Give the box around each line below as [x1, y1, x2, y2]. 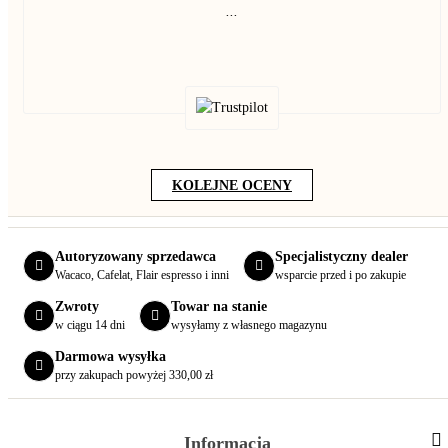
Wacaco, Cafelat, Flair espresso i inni [55, 268, 229, 282]
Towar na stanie [171, 299, 267, 314]
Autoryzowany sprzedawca [55, 249, 216, 264]
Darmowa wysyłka [55, 349, 166, 364]
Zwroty [55, 299, 99, 314]
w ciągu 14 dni [55, 318, 125, 332]
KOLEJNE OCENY [172, 177, 292, 192]
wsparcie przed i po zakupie [275, 268, 406, 282]
